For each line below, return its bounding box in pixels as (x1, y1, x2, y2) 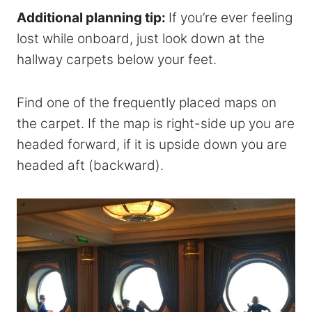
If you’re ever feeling (169, 9, 292, 26)
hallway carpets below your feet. (17, 51, 217, 68)
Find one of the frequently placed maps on (17, 94, 276, 111)
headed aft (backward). (17, 157, 164, 173)
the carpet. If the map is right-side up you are (17, 115, 295, 132)
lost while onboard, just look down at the (17, 30, 265, 47)
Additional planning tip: (17, 9, 169, 26)
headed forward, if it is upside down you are (17, 136, 287, 153)
